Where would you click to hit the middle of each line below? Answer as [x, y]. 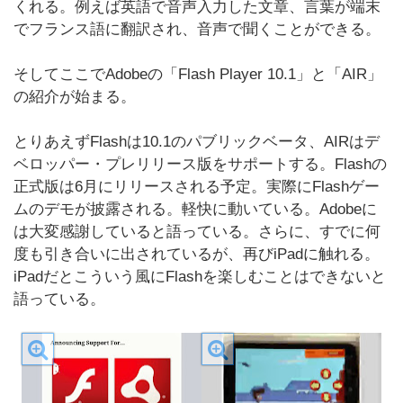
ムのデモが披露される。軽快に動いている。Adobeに [195, 209]
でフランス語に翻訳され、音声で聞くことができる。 [197, 29]
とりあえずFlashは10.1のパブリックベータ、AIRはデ [197, 142]
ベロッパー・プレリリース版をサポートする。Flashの [200, 164]
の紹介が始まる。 [75, 97]
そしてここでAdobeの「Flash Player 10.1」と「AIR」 [198, 74]
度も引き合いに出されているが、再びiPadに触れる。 [197, 254]
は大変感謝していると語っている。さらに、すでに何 [197, 232]
